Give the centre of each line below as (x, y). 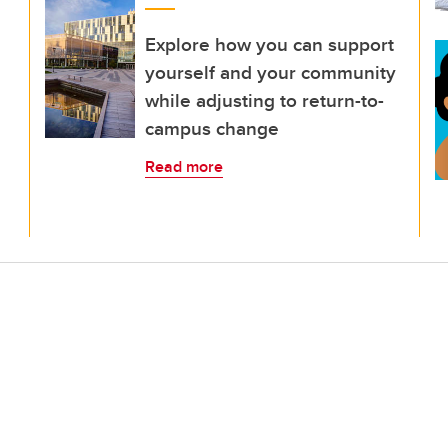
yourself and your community (270, 72)
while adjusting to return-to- (264, 100)
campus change (212, 128)
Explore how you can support (269, 44)
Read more (184, 166)
